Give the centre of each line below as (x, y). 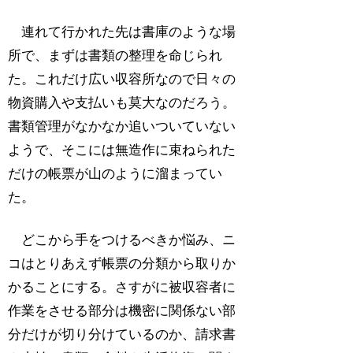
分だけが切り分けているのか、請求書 (122, 334)
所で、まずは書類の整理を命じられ (115, 55)
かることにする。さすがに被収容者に (122, 287)
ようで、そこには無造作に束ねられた (122, 150)
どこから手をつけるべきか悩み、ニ (122, 240)
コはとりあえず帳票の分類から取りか (122, 263)
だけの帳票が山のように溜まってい (115, 173)
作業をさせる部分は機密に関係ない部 (122, 310)
